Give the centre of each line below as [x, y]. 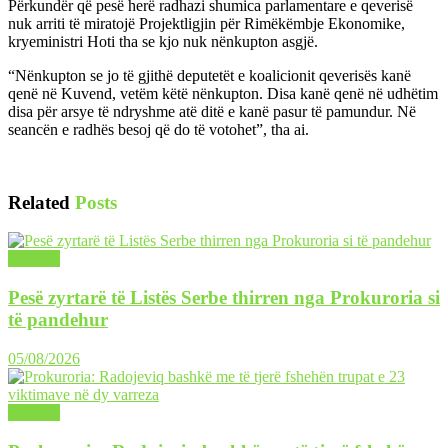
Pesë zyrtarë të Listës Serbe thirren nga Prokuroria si [224, 298]
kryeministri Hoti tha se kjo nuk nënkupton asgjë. [163, 41]
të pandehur [58, 320]
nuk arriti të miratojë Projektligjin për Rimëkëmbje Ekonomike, [206, 23]
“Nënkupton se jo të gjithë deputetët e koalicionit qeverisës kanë [209, 75]
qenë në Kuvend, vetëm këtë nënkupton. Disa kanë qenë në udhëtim [223, 93]
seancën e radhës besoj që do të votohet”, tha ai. [158, 129]
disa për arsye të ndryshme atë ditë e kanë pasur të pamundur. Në [212, 111]
